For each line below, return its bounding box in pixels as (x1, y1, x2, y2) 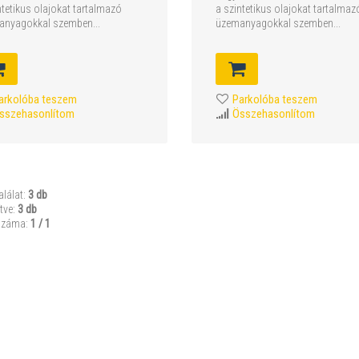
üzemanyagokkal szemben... (215, 17, 341, 30)
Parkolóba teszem (232, 92, 317, 107)
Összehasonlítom (232, 107, 315, 122)
